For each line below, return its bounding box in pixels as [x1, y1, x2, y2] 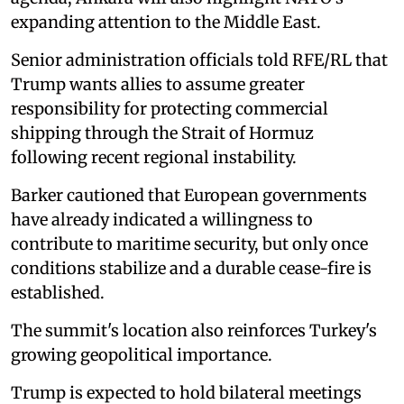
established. [11, 281, 105, 303]
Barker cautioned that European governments [11, 184, 367, 206]
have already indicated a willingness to [11, 208, 313, 230]
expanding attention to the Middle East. [11, 11, 321, 32]
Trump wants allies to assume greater [11, 73, 305, 95]
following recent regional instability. [11, 146, 297, 168]
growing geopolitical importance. [11, 344, 272, 365]
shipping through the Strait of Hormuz [11, 122, 314, 143]
